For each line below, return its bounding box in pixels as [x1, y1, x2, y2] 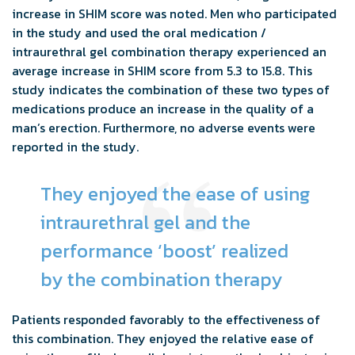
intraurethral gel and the [40, 208, 250, 236]
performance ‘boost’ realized [40, 236, 288, 265]
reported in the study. [12, 136, 139, 156]
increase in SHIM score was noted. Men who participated [12, 3, 337, 23]
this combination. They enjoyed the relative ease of [12, 328, 314, 348]
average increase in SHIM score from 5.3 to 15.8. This [12, 60, 312, 80]
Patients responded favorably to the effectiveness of [12, 309, 320, 329]
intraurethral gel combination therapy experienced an [12, 41, 326, 61]
